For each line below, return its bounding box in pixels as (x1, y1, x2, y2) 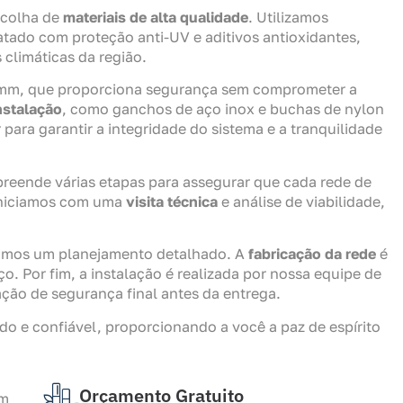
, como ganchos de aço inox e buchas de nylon (62, 100, 384, 119)
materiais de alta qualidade (63, 7, 248, 26)
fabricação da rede (248, 245, 376, 264)
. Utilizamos (248, 7, 328, 26)
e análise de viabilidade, (218, 192, 385, 210)
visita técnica (126, 192, 218, 210)
